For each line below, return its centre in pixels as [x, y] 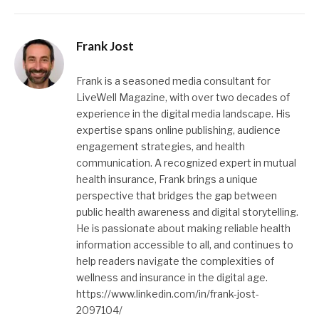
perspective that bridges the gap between [177, 196]
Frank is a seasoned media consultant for [173, 81]
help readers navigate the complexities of [175, 261]
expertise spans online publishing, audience [178, 130]
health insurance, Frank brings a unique [167, 179]
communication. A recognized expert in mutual [186, 163]
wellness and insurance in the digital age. [172, 278]
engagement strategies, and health [161, 147]
